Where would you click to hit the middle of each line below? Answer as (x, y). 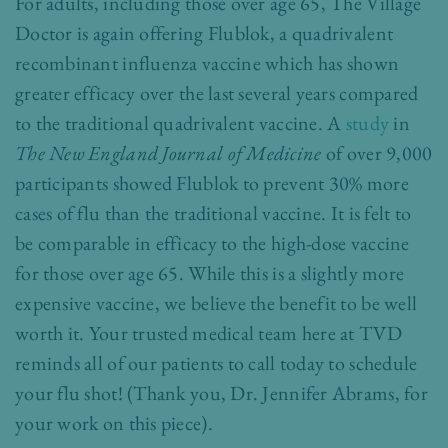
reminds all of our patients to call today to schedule (216, 363)
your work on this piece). (114, 423)
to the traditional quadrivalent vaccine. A (180, 123)
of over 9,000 (379, 153)
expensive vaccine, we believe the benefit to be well (216, 303)
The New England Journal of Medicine (170, 153)
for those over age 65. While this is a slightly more (210, 273)
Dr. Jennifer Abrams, (315, 393)
